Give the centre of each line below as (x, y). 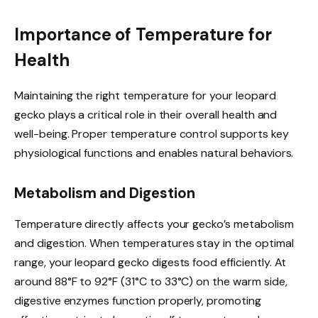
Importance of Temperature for (143, 34)
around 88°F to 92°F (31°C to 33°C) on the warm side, (151, 282)
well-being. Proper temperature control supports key (152, 133)
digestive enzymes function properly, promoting (138, 301)
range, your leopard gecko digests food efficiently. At (150, 263)
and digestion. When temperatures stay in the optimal (154, 243)
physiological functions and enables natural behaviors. (154, 153)
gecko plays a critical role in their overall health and (146, 114)
